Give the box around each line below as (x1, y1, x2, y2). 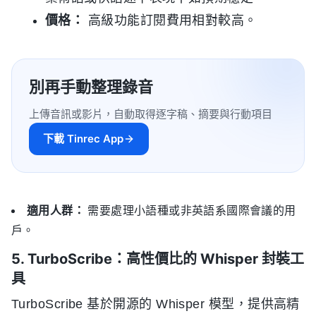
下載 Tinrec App (43, 132, 123, 146)
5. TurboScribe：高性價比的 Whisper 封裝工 (11, 250, 304, 268)
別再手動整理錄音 (29, 78, 153, 97)
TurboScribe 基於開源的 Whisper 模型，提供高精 (11, 297, 300, 312)
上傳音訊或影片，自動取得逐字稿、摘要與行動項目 (29, 107, 272, 121)
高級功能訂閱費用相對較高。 (84, 13, 257, 28)
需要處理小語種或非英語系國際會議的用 (85, 205, 296, 217)
